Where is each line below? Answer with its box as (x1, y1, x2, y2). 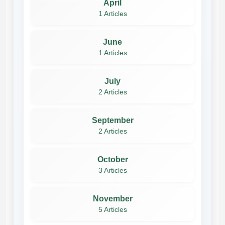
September (91, 116, 134, 125)
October (97, 155, 128, 164)
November (92, 194, 133, 203)
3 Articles (98, 166, 127, 174)
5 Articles (98, 205, 127, 213)
